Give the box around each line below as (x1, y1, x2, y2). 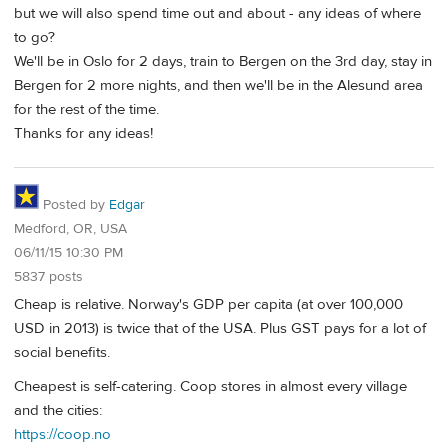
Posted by (39, 195, 109, 214)
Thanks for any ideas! (14, 124, 153, 144)
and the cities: (14, 400, 102, 420)
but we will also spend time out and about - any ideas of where (14, 4, 421, 24)
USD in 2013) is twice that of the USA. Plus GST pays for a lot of (14, 319, 426, 339)
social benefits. (14, 343, 110, 363)
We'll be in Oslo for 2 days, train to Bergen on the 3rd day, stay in (14, 52, 432, 72)
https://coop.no (14, 424, 111, 444)
